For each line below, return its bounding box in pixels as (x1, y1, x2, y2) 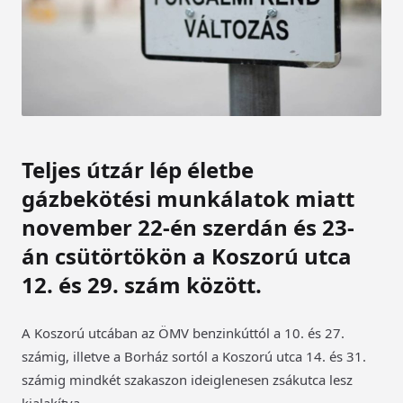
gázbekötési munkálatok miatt (22, 184, 354, 214)
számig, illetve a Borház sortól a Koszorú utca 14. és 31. (22, 347, 366, 366)
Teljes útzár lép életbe (22, 155, 254, 185)
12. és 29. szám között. (22, 270, 262, 300)
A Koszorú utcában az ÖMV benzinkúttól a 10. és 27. (22, 324, 345, 343)
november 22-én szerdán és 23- (22, 212, 354, 243)
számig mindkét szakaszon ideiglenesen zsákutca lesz (22, 371, 353, 390)
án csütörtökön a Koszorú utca (22, 241, 352, 272)
